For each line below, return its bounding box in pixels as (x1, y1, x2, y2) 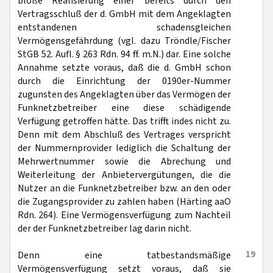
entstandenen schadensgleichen (18, 21, 231, 34)
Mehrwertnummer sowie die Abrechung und (18, 155, 231, 168)
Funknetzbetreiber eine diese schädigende (18, 101, 231, 115)
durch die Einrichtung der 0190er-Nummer (18, 74, 231, 88)
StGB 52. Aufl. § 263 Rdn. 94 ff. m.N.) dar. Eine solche (18, 48, 231, 61)
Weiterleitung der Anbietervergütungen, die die (18, 168, 231, 182)
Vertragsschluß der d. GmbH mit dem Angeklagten (18, 7, 231, 21)
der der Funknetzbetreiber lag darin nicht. (18, 222, 191, 235)
